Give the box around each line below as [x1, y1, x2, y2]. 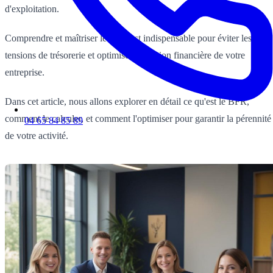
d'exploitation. [5, 3, 59, 14]
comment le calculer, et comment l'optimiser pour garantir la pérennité [5, 113, 271, 124]
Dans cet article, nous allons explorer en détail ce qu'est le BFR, [5, 96, 249, 107]
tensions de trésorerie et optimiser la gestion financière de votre [5, 49, 245, 60]
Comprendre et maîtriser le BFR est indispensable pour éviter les [5, 32, 252, 43]
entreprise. [5, 66, 44, 77]
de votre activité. [5, 130, 68, 141]
